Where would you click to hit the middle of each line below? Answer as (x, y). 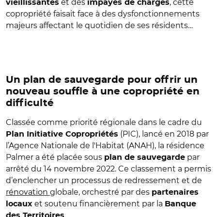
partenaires (175, 192)
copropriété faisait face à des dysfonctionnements (103, 14)
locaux (19, 204)
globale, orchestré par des (101, 192)
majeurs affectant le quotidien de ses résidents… (99, 25)
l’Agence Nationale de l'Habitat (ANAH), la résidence (105, 145)
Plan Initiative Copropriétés (62, 134)
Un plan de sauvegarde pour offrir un (102, 80)
